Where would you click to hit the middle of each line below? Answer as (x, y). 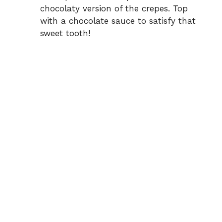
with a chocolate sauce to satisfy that (118, 21)
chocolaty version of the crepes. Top (114, 9)
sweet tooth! (65, 33)
